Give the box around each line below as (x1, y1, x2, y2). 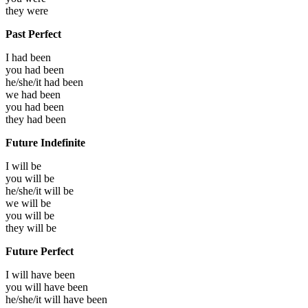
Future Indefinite (5, 136, 85, 148)
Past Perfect (5, 27, 61, 40)
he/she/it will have (5, 293, 87, 305)
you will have (5, 280, 67, 293)
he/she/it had (5, 76, 63, 88)
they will (5, 221, 46, 234)
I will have (5, 268, 54, 280)
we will (5, 197, 41, 209)
